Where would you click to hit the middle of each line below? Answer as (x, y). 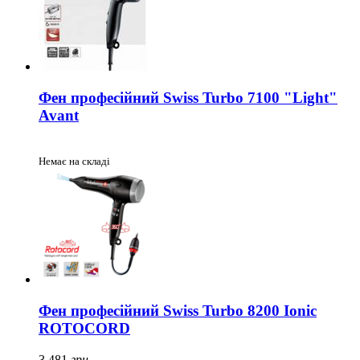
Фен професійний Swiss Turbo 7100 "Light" (188, 97)
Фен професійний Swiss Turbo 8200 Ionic (178, 311)
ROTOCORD (84, 328)
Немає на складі (74, 162)
